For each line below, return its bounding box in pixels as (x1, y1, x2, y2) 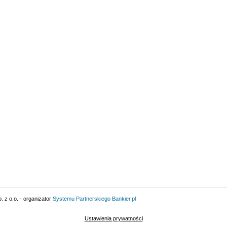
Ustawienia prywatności (84, 215, 143, 221)
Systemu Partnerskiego (53, 195, 110, 202)
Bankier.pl (112, 195, 136, 202)
